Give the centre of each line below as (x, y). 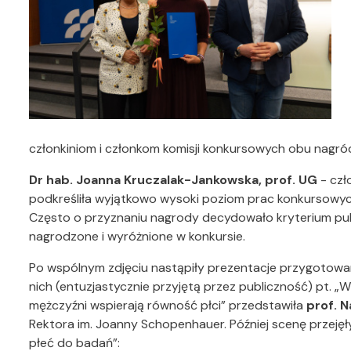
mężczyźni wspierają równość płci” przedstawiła (168, 306)
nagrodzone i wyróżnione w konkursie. (137, 237)
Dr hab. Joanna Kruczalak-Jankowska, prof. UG (173, 180)
